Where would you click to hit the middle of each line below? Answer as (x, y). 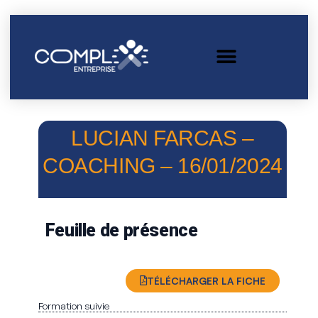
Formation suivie (73, 305)
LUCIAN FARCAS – (163, 138)
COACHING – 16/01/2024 (163, 166)
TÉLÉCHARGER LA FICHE (207, 280)
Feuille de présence (121, 231)
